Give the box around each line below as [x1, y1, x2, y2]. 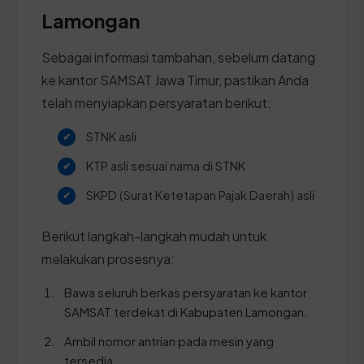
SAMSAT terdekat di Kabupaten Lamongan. [64, 303, 308, 319]
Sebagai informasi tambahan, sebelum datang [41, 48, 315, 66]
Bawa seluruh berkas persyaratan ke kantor [64, 284, 307, 300]
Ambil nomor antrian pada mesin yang [64, 332, 274, 349]
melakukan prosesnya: [41, 249, 175, 267]
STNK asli [86, 128, 136, 144]
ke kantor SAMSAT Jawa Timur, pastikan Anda [41, 71, 309, 89]
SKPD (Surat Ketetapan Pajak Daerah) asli [86, 186, 314, 202]
